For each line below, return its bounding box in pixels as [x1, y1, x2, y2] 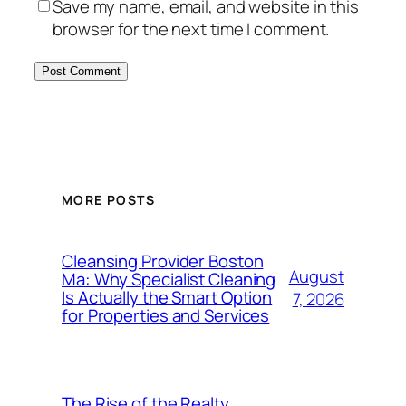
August [288, 265, 344, 288]
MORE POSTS [62, 190, 155, 208]
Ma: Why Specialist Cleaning [62, 267, 276, 291]
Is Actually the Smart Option [62, 285, 273, 309]
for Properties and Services [62, 304, 270, 327]
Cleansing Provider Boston [62, 249, 264, 273]
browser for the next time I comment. [53, 17, 330, 42]
